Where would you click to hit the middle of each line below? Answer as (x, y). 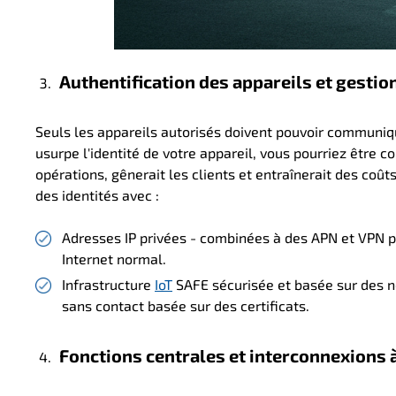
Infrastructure (108, 285)
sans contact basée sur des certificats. (186, 306)
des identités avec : (97, 195)
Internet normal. (114, 259)
